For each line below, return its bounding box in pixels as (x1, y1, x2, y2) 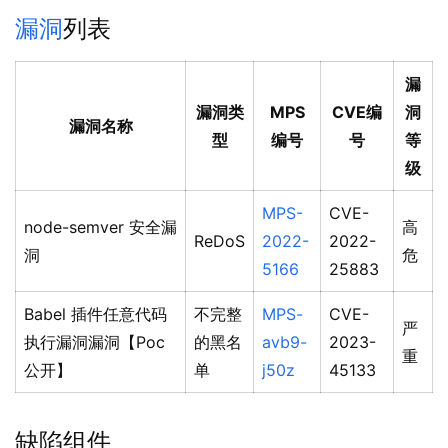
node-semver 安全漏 (24, 217, 177, 238)
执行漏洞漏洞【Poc (24, 332, 165, 353)
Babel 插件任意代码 (24, 304, 167, 325)
